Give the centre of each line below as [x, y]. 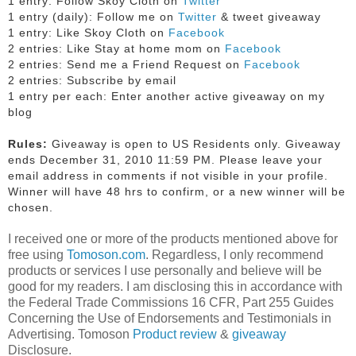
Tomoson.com [106, 254]
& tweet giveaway [269, 16]
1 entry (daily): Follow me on [93, 16]
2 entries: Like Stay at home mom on [114, 48]
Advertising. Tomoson [70, 334]
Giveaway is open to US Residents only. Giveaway [196, 143]
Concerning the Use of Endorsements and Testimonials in [170, 318]
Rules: [30, 143]
